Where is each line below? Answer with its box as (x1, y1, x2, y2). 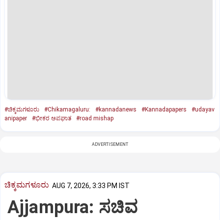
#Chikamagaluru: (44, 106, 90, 113)
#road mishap (76, 114, 113, 122)
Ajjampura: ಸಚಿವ (7, 197, 138, 218)
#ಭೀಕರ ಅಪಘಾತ (32, 114, 71, 122)
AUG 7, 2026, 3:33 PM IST (52, 181, 130, 190)
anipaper (4, 114, 27, 122)
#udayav (192, 106, 215, 113)
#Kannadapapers (141, 106, 187, 113)
